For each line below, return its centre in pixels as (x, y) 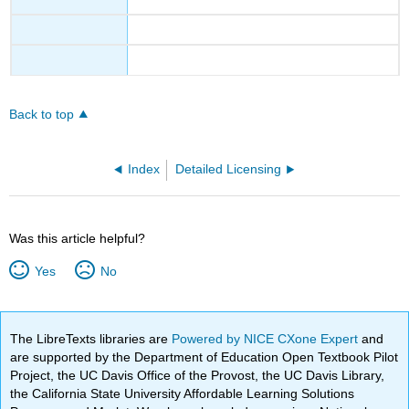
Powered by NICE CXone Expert (267, 338)
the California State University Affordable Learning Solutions (183, 393)
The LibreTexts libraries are (91, 338)
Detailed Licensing (229, 170)
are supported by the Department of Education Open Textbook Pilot (204, 357)
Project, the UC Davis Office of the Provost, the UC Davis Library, (198, 375)
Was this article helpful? (78, 239)
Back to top (42, 115)
